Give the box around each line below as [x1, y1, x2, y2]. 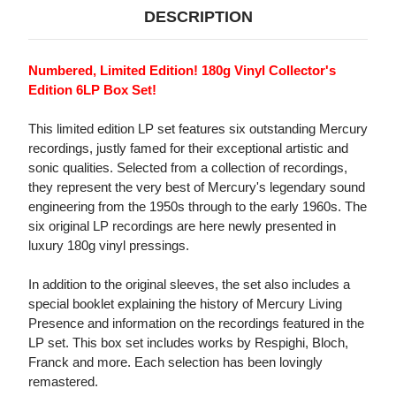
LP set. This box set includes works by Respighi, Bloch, [28, 335, 348, 351]
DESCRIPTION [143, 8, 253, 27]
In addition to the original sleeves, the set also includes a [28, 277, 350, 293]
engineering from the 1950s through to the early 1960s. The [28, 199, 367, 215]
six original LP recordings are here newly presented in [28, 218, 336, 234]
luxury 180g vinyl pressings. [28, 238, 189, 254]
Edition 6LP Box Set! [28, 82, 156, 98]
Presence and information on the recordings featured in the [28, 316, 364, 331]
